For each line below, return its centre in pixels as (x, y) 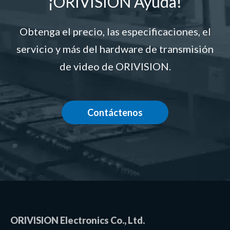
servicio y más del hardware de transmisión (115, 49)
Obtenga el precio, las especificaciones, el (115, 31)
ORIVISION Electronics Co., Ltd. (78, 220)
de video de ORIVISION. (115, 66)
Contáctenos (115, 112)
